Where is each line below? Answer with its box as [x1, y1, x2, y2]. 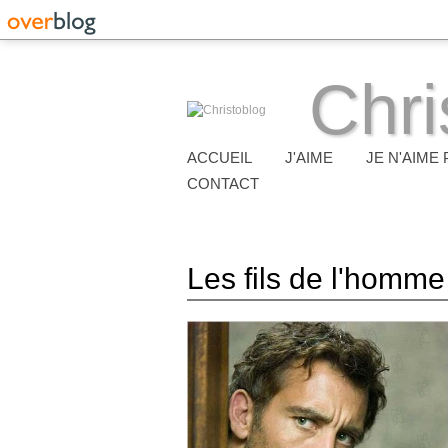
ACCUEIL [187, 149, 252, 166]
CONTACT [187, 175, 259, 192]
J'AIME [285, 149, 333, 166]
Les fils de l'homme [187, 262, 445, 295]
